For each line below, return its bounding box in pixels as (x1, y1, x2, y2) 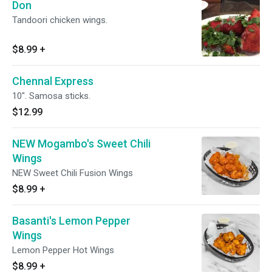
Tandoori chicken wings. (12, 15, 107, 25)
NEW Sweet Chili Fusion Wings (12, 168, 133, 178)
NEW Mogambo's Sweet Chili (12, 137, 151, 150)
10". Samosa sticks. (12, 90, 90, 101)
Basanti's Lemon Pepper (12, 214, 131, 227)
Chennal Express (12, 75, 93, 87)
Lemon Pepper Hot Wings (12, 245, 114, 256)
